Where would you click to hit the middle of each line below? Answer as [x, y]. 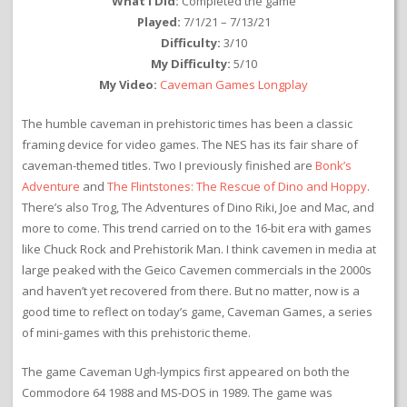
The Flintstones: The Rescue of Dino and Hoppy [237, 187]
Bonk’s [333, 166]
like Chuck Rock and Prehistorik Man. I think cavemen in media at [199, 249]
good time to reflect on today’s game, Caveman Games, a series [197, 312]
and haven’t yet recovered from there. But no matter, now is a [191, 291]
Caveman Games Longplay [234, 85]
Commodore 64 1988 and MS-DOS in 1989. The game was [177, 393]
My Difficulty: [190, 64]
